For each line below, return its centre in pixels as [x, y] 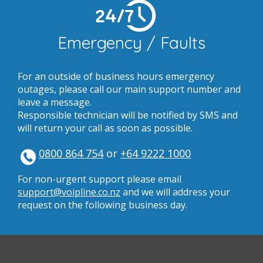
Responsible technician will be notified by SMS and [128, 115]
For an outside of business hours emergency [116, 76]
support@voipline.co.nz [69, 192]
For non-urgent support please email [100, 179]
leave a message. [55, 102]
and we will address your [175, 192]
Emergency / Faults [131, 43]
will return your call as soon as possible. [105, 128]
